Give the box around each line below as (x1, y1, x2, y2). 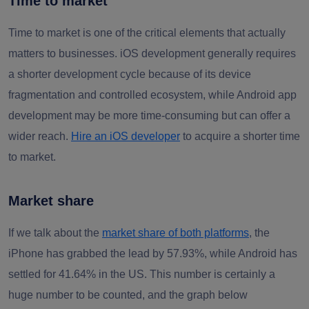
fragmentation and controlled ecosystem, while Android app (8, 89, 297, 101)
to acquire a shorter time (180, 130, 300, 142)
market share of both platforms (102, 227, 249, 239)
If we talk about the (8, 227, 102, 239)
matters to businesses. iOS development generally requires (8, 48, 296, 59)
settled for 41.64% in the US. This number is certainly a (8, 268, 275, 280)
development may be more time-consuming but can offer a (8, 110, 290, 121)
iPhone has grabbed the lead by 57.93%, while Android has (8, 248, 297, 259)
